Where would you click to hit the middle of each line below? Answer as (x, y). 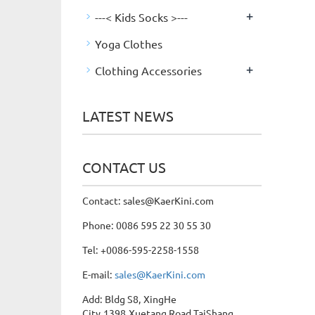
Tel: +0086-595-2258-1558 (141, 250)
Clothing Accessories (148, 70)
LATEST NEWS (128, 116)
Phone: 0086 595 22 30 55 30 (147, 225)
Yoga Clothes (129, 44)
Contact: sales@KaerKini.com (148, 200)
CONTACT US (124, 167)
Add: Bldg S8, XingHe (129, 299)
